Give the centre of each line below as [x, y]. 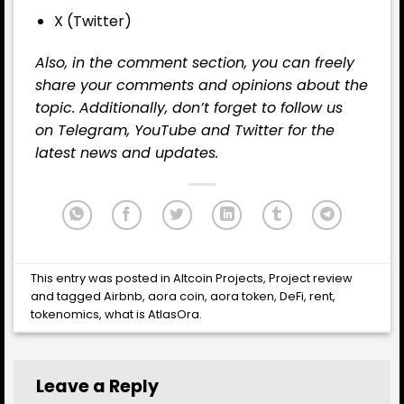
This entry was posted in [102, 279]
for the [309, 131]
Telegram [92, 131]
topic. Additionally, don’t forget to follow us [189, 108]
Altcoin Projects [219, 279]
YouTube [165, 131]
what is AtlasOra [152, 315]
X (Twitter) [92, 22]
